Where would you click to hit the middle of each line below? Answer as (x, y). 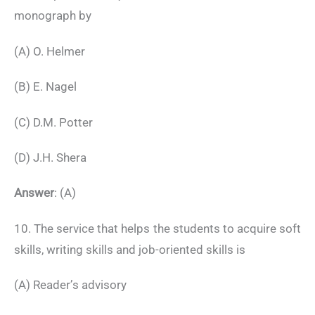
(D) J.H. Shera (50, 158)
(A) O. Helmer (50, 51)
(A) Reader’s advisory (70, 285)
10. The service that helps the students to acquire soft (157, 228)
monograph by (53, 16)
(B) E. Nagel (45, 87)
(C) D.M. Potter (53, 122)
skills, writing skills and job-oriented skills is (130, 249)
